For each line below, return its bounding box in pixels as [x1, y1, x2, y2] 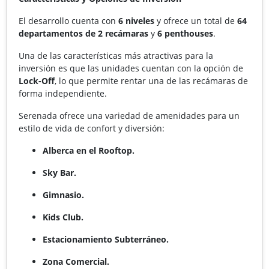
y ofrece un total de [154, 14, 237, 26]
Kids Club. [43, 211, 83, 223]
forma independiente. [19, 87, 107, 99]
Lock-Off [19, 74, 55, 86]
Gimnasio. [43, 189, 84, 201]
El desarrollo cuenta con [19, 14, 118, 26]
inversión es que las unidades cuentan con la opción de [19, 62, 243, 74]
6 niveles [118, 14, 154, 26]
